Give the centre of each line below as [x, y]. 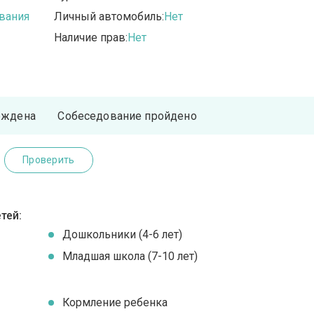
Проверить [48, 160]
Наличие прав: [91, 38]
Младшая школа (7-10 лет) [130, 257]
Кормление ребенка [115, 302]
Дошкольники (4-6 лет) [123, 235]
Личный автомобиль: [109, 17]
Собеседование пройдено [127, 116]
